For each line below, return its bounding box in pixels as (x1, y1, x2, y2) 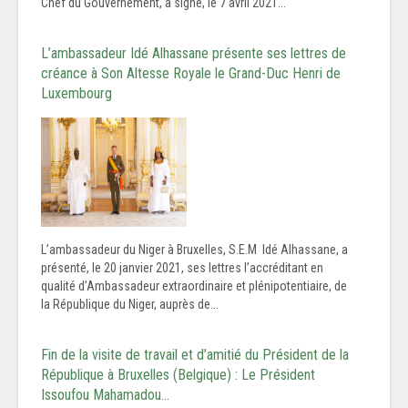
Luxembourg (41, 85, 112, 103)
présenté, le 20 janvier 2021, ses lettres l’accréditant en (41, 260, 323, 276)
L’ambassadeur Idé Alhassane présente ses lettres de (41, 45, 346, 63)
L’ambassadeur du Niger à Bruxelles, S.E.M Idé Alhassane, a (41, 242, 348, 258)
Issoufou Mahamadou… (41, 386, 169, 404)
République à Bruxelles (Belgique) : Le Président (41, 366, 315, 384)
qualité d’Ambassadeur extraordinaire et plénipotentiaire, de (41, 279, 347, 294)
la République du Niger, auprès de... (41, 297, 219, 312)
